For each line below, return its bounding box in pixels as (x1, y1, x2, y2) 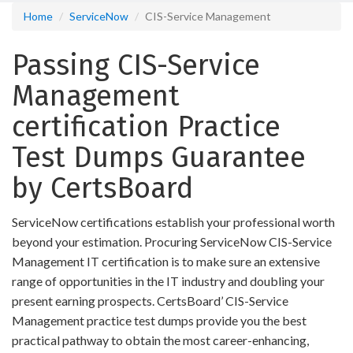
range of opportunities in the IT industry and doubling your (12, 273, 325, 288)
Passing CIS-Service (12, 48, 260, 83)
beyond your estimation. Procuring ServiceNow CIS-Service (12, 234, 332, 249)
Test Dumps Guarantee (12, 140, 306, 175)
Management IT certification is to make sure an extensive (12, 254, 320, 269)
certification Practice (12, 110, 281, 144)
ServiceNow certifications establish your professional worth (12, 214, 335, 229)
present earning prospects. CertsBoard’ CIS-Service (12, 293, 288, 308)
